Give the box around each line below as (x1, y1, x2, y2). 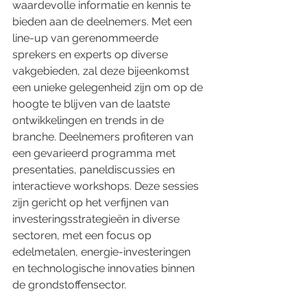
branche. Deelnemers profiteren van (12, 130, 196, 143)
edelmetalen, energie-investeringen (12, 245, 193, 258)
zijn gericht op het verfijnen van (12, 196, 171, 209)
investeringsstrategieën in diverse (12, 212, 182, 225)
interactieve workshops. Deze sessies (12, 180, 201, 193)
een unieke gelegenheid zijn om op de (12, 81, 206, 94)
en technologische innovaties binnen (12, 262, 197, 275)
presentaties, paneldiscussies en (12, 163, 177, 176)
